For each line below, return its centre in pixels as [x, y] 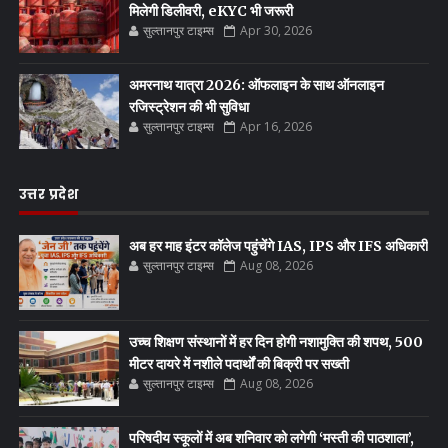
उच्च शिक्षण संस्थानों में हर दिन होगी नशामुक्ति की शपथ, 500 [275, 341]
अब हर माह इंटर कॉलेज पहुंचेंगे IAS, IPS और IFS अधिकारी [278, 245]
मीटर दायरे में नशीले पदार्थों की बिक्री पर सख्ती [238, 363]
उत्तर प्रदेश [48, 194]
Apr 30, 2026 [275, 30]
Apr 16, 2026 [275, 126]
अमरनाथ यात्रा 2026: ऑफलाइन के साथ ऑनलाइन [256, 84]
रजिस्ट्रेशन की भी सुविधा [188, 106]
